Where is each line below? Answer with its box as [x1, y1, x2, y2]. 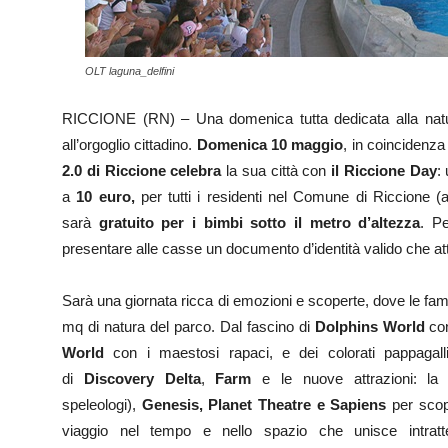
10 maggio [271, 136, 344, 153]
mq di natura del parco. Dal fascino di [62, 318, 315, 335]
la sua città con [221, 162, 332, 179]
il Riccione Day [331, 162, 437, 179]
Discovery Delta [83, 370, 201, 387]
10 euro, [76, 188, 135, 205]
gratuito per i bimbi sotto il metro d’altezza [98, 214, 421, 231]
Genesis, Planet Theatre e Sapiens [141, 396, 387, 413]
